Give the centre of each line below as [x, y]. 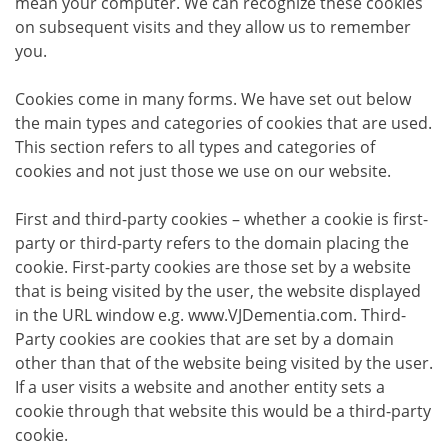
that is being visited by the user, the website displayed [218, 290]
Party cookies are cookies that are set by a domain [204, 338]
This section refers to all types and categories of [195, 146]
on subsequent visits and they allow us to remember [213, 26]
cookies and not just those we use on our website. [203, 170]
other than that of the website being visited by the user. [224, 362]
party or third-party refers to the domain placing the [212, 242]
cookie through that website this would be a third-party [223, 410]
